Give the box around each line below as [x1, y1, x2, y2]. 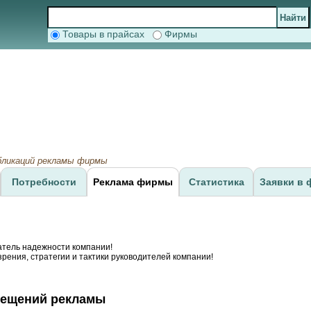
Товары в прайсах [60, 28, 153, 40]
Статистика [188, 176, 244, 187]
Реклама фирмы [93, 176, 173, 187]
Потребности [11, 176, 76, 187]
